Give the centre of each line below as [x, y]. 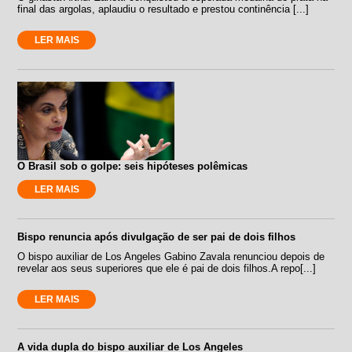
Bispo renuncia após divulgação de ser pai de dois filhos [157, 236]
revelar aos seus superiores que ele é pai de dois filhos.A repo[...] [167, 268]
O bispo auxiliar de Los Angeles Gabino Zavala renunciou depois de [171, 256]
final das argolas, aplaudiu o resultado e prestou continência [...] [163, 9]
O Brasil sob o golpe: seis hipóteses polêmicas [133, 166]
